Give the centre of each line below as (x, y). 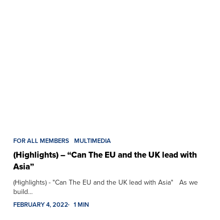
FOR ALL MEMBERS (41, 141)
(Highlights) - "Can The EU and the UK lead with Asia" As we (105, 183)
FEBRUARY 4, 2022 (41, 205)
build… (23, 192)
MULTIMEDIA (92, 141)
